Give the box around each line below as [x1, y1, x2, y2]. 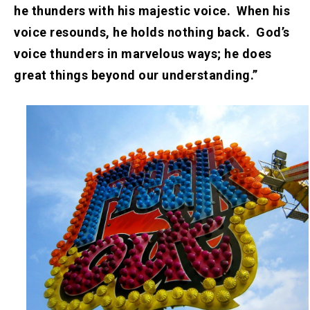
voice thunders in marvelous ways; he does [14, 46, 272, 61]
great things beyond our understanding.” [14, 67, 258, 82]
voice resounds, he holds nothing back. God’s [14, 24, 290, 39]
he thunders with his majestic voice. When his [14, 3, 290, 18]
